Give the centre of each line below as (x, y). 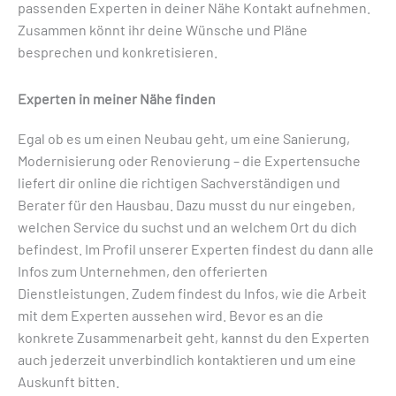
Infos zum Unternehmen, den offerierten (143, 271)
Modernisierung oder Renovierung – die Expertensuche (189, 160)
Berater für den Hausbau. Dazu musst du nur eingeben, (187, 205)
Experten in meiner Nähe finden (117, 99)
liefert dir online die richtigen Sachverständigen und (179, 183)
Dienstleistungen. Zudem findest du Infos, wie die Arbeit (192, 293)
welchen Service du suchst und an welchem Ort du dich (187, 227)
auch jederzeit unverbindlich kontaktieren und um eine (187, 359)
